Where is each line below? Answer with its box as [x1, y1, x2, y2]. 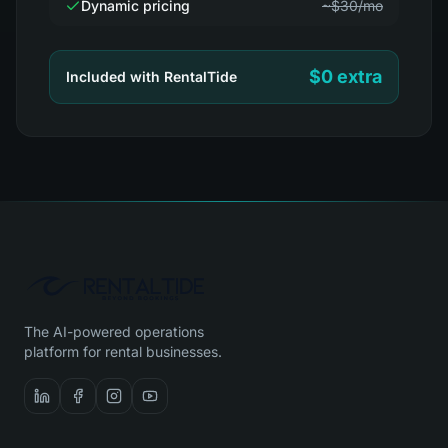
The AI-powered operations [24, 323, 204, 340]
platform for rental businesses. [24, 343, 222, 360]
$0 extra [309, 66, 382, 87]
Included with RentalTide [66, 68, 237, 85]
